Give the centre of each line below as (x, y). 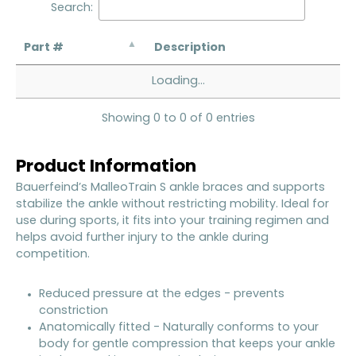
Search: (72, 8)
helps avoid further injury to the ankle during (142, 238)
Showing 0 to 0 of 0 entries (178, 118)
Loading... (178, 82)
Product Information (106, 167)
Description (190, 48)
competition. (53, 254)
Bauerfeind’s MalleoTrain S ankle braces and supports (170, 188)
